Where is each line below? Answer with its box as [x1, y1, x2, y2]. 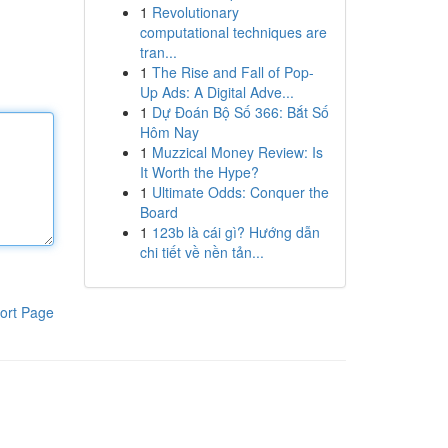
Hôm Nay [139, 122, 199, 142]
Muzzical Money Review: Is [151, 142, 323, 162]
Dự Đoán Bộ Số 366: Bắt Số [151, 102, 329, 122]
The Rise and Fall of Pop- [151, 62, 314, 82]
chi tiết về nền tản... [139, 242, 264, 262]
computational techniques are [139, 22, 327, 42]
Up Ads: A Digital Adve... [139, 82, 294, 102]
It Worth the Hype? [139, 162, 259, 182]
